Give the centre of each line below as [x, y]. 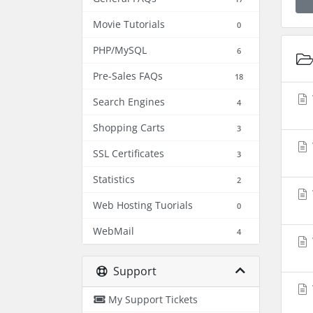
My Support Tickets [153, 299]
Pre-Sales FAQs [128, 76]
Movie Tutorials [129, 24]
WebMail [114, 231]
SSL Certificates [129, 153]
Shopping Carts [129, 128]
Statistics [114, 179]
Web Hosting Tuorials [143, 205]
